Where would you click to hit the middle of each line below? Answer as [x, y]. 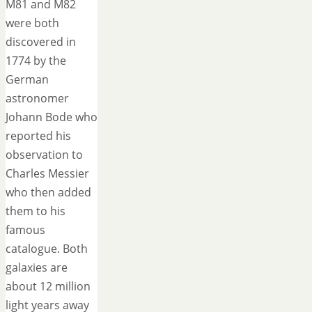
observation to [44, 155]
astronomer [37, 99]
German [27, 80]
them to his [36, 211]
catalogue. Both [47, 249]
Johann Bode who [52, 117]
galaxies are [37, 268]
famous [25, 230]
